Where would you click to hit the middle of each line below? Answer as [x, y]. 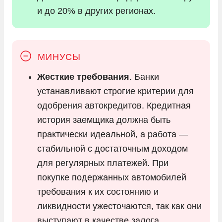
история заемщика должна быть [104, 120]
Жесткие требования [83, 77]
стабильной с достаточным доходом [112, 148]
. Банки [144, 77]
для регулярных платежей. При [103, 163]
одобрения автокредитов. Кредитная [114, 105]
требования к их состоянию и [98, 192]
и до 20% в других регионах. [96, 11]
